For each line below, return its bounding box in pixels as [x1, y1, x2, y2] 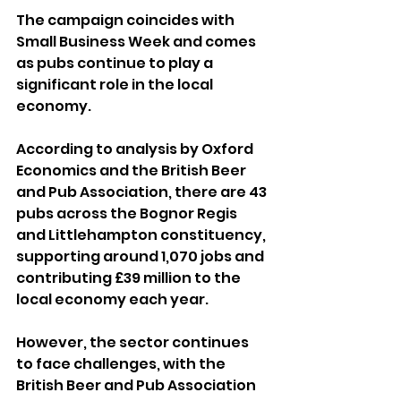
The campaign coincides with [16, 10, 237, 31]
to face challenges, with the [16, 354, 228, 375]
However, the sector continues [16, 332, 252, 354]
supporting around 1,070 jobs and [16, 246, 267, 268]
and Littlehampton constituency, [16, 225, 269, 246]
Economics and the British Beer [16, 160, 249, 182]
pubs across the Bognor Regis [16, 203, 240, 225]
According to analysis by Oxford [16, 139, 256, 160]
